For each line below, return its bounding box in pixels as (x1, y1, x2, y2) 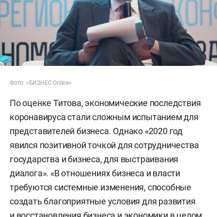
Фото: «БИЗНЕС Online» (10, 79, 72, 86)
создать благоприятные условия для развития (10, 196, 196, 206)
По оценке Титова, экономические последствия (10, 97, 201, 108)
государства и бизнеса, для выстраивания (10, 154, 179, 164)
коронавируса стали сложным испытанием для (10, 111, 199, 122)
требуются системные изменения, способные (10, 182, 191, 192)
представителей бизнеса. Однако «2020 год (10, 125, 183, 136)
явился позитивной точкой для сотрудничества (10, 139, 199, 150)
